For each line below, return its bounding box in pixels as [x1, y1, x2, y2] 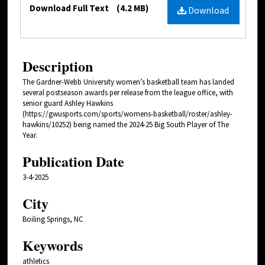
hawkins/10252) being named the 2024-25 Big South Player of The [22, 119, 229, 130]
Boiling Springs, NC [22, 214, 83, 224]
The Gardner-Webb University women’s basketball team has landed [22, 76, 234, 87]
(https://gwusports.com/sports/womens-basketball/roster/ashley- [22, 108, 232, 119]
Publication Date [22, 150, 124, 172]
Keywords [22, 234, 83, 256]
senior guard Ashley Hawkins [22, 98, 113, 108]
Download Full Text [30, 2, 111, 14]
